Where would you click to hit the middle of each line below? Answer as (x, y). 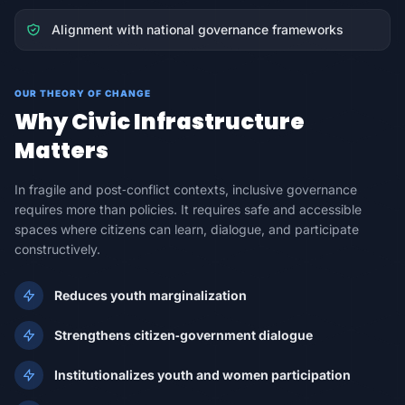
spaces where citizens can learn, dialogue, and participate (187, 229)
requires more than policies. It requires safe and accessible (188, 209)
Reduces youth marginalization (151, 295)
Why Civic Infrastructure (160, 122)
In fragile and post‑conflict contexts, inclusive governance (186, 189)
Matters (61, 151)
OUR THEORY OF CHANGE (83, 93)
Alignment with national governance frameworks (198, 29)
